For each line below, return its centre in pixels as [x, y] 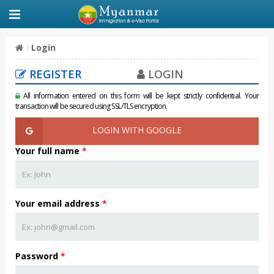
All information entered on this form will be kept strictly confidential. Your [139, 96]
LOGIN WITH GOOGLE [137, 130]
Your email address [59, 203]
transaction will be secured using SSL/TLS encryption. [91, 106]
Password [38, 256]
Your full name [49, 151]
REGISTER [54, 74]
